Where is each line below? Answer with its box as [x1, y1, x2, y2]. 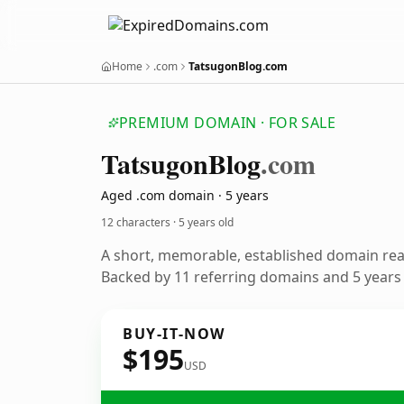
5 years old [179, 215, 234, 230]
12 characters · [101, 215, 179, 230]
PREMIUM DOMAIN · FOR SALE [119, 113, 335, 133]
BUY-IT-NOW [123, 324, 225, 344]
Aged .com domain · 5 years [101, 187, 269, 204]
